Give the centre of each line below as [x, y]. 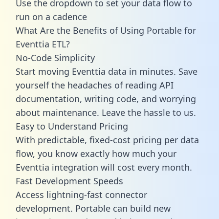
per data [180, 140]
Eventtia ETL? [43, 44]
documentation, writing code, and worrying [106, 99]
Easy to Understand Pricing [72, 126]
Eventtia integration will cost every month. [104, 167]
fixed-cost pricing [126, 140]
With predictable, [53, 140]
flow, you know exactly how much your [96, 153]
